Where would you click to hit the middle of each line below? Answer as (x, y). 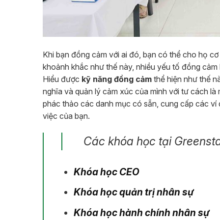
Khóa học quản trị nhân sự (134, 192)
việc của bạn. (66, 116)
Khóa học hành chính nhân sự (141, 212)
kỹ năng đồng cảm (117, 79)
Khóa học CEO (106, 172)
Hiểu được (62, 79)
